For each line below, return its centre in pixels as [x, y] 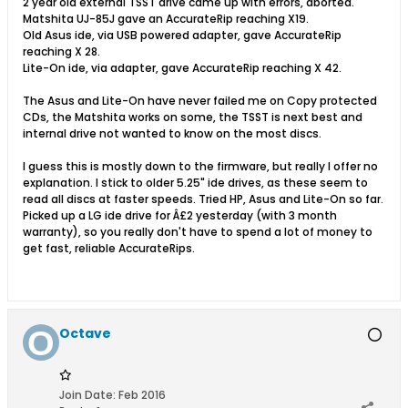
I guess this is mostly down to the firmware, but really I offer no [200, 167]
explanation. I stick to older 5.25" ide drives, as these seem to [195, 183]
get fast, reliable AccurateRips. [109, 249]
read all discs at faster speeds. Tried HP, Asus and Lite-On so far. [203, 199]
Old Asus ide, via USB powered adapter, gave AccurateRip [182, 36]
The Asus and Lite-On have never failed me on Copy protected [200, 101]
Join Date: [87, 395]
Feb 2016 [142, 395]
